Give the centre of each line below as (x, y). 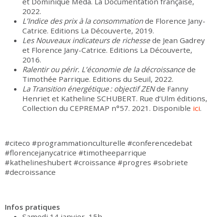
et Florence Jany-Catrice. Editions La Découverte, (107, 50)
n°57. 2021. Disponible (152, 108)
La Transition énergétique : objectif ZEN (89, 89)
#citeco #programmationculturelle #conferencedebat (99, 143)
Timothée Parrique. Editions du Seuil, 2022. (99, 79)
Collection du (45, 108)
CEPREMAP (90, 108)
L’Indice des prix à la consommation (83, 21)
